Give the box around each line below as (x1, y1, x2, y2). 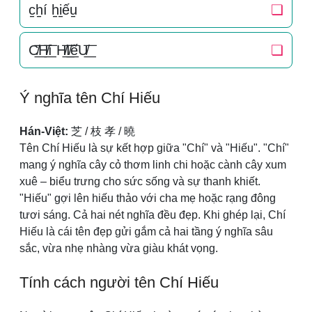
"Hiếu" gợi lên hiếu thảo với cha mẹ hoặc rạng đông (19, 192, 276, 204)
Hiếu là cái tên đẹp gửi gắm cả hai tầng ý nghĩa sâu (19, 226, 273, 237)
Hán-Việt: (19, 125, 68, 137)
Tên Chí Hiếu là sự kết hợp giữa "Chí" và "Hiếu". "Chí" (19, 142, 289, 154)
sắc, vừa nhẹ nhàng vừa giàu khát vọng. (19, 242, 218, 254)
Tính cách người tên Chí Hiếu (19, 274, 219, 291)
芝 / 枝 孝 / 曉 (68, 125, 135, 137)
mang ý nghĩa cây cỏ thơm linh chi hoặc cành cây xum (19, 159, 286, 171)
